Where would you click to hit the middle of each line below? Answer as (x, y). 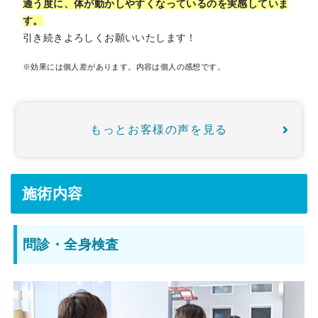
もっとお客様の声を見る (159, 129)
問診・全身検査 (71, 245)
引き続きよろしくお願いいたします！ (110, 37)
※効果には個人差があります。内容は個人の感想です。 (124, 66)
